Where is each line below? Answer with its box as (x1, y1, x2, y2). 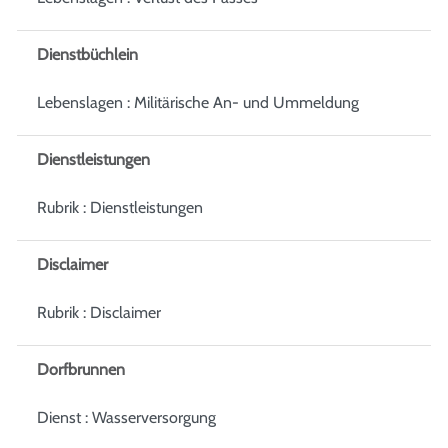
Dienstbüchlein (37, 44, 138, 64)
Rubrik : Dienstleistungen (37, 197, 203, 217)
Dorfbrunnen (37, 359, 125, 379)
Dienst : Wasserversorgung (37, 407, 216, 427)
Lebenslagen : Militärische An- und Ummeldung (37, 92, 359, 112)
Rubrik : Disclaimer (37, 302, 161, 322)
